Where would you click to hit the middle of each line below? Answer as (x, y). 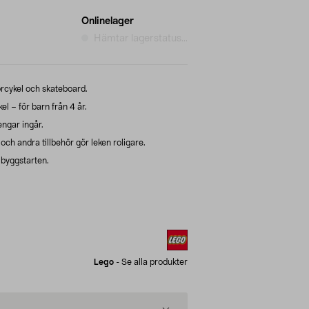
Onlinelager (108, 21)
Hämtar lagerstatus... (141, 38)
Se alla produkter (154, 262)
